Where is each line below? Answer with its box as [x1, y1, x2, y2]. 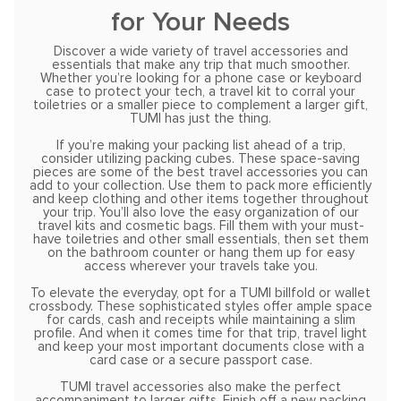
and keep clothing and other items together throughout [32, 192, 369, 207]
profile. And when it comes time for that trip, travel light [34, 327, 367, 341]
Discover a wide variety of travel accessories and [53, 45, 348, 59]
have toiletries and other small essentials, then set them [32, 233, 369, 247]
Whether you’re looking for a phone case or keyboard [39, 72, 362, 86]
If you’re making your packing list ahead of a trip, [55, 139, 346, 153]
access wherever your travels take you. [83, 260, 318, 274]
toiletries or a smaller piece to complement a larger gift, [33, 98, 368, 113]
